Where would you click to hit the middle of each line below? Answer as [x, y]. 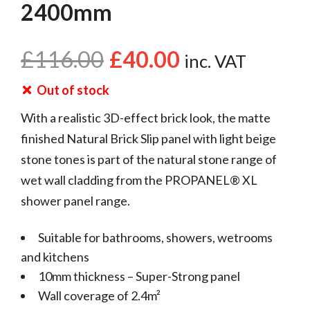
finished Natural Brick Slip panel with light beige [148, 138]
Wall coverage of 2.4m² [99, 295]
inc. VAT [215, 61]
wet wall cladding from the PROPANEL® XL [139, 180]
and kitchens [55, 256]
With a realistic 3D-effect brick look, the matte [146, 117]
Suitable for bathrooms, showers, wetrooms [155, 237]
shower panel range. [75, 200]
